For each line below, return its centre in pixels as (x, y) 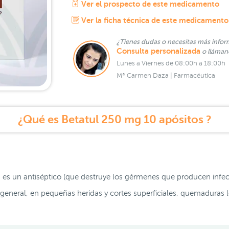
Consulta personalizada (158, 51)
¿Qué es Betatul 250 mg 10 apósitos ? (114, 119)
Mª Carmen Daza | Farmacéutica (166, 76)
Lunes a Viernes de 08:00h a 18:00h (171, 63)
